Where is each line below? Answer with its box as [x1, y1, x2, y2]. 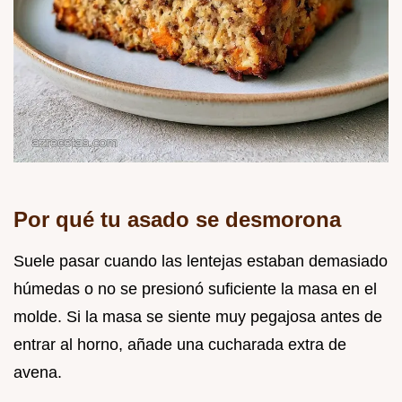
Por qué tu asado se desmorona [13, 206, 341, 232]
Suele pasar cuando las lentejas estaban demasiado [13, 251, 388, 270]
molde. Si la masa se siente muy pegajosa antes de [13, 307, 382, 326]
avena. [13, 363, 62, 381]
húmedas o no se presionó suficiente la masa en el [13, 279, 377, 298]
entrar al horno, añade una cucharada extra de [13, 335, 346, 354]
